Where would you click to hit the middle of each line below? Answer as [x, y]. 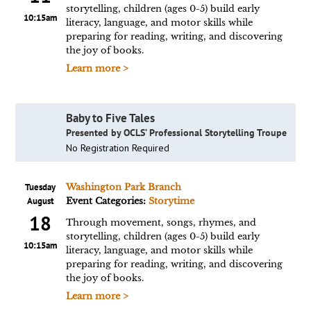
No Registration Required [117, 148]
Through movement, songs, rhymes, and [161, 222]
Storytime [171, 201]
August [40, 201]
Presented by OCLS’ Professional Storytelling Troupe [176, 133]
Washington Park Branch [123, 187]
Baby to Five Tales [110, 118]
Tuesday [41, 187]
